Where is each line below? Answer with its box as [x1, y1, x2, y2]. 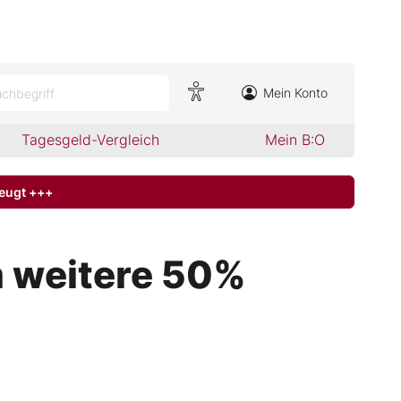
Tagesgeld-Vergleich [21, 131, 160, 149]
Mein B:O [264, 131, 325, 149]
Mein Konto [263, 85, 328, 100]
